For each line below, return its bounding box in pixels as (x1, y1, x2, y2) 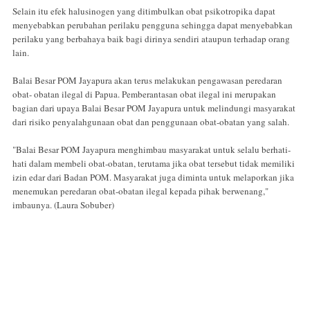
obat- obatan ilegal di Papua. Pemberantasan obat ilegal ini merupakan (12, 88, 276, 101)
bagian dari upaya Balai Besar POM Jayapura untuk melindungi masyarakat (12, 102, 295, 115)
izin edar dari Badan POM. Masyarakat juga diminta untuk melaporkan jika (12, 171, 294, 184)
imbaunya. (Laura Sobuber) (12, 199, 114, 212)
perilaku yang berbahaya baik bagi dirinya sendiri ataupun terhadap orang (12, 33, 290, 46)
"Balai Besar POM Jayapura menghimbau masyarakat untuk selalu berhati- (12, 143, 291, 156)
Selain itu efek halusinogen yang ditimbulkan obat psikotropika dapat (12, 5, 275, 18)
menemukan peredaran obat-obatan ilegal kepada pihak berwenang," (12, 185, 268, 198)
